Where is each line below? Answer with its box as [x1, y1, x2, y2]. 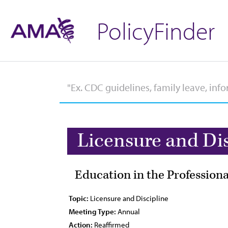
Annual [116, 207, 140, 216]
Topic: [69, 193, 89, 203]
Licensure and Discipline [89, 193, 168, 203]
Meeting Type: [69, 207, 116, 216]
